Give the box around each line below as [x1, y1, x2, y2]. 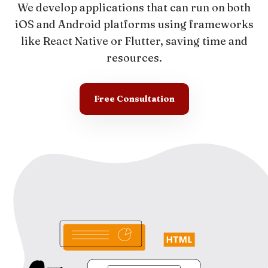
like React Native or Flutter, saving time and [20, 34, 248, 48]
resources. [106, 51, 162, 65]
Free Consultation [93, 93, 175, 104]
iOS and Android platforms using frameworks [14, 17, 254, 31]
